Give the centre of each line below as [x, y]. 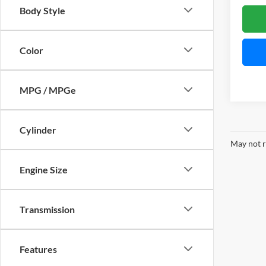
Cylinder [38, 129]
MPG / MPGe [48, 90]
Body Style [42, 10]
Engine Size [44, 169]
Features [38, 249]
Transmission [47, 209]
